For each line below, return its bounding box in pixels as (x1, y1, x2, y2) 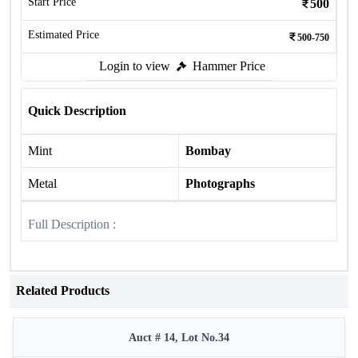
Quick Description (28, 104, 126, 117)
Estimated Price (28, 29, 99, 41)
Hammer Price (193, 59, 265, 73)
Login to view (99, 59, 170, 73)
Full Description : (28, 217, 116, 231)
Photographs (185, 177, 255, 190)
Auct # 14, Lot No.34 (129, 332, 229, 344)
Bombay (185, 144, 231, 157)
